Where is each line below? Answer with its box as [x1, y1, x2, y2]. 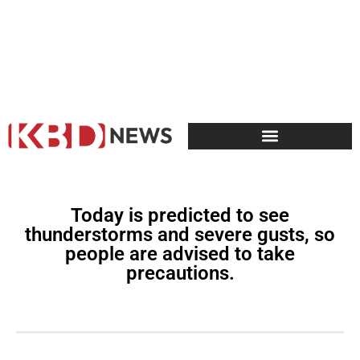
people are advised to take [65, 242, 295, 265]
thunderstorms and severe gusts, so [25, 223, 335, 246]
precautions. [125, 261, 235, 284]
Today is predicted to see [71, 203, 289, 227]
